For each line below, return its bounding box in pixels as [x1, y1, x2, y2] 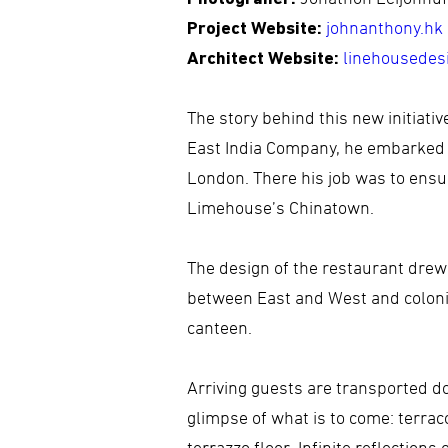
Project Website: [187, 19, 326, 40]
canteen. [187, 319, 252, 340]
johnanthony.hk [326, 19, 443, 40]
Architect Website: [187, 49, 339, 70]
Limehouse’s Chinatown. [187, 199, 374, 220]
